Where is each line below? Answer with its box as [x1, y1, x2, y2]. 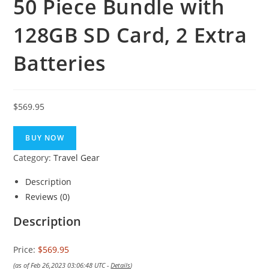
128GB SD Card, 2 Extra [13, 21, 247, 49]
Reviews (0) [25, 191, 70, 202]
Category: [13, 152, 54, 163]
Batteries [13, 49, 106, 77]
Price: [13, 244, 38, 255]
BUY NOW [25, 133, 64, 143]
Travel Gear [53, 152, 100, 163]
